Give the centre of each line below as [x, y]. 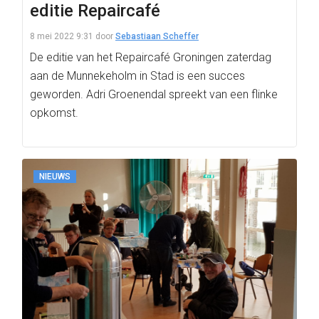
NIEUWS [55, 177]
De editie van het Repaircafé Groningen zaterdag [151, 57]
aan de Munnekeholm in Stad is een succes [137, 76]
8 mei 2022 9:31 [62, 36]
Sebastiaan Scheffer [157, 36]
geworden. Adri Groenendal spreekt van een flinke [154, 94]
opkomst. [54, 113]
